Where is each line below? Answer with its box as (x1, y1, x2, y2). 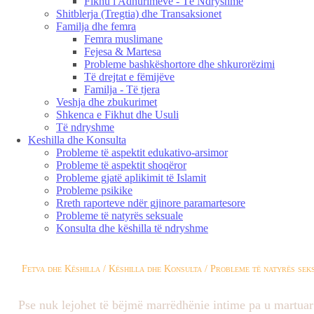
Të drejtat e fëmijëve (84, 71, 175, 83)
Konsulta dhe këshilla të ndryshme (56, 222, 208, 234)
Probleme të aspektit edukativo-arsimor (56, 146, 228, 158)
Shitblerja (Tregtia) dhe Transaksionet (56, 8, 221, 20)
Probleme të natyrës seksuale (56, 210, 183, 221)
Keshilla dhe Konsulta (28, 134, 126, 146)
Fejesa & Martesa (84, 46, 161, 57)
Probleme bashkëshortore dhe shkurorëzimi (84, 58, 275, 70)
